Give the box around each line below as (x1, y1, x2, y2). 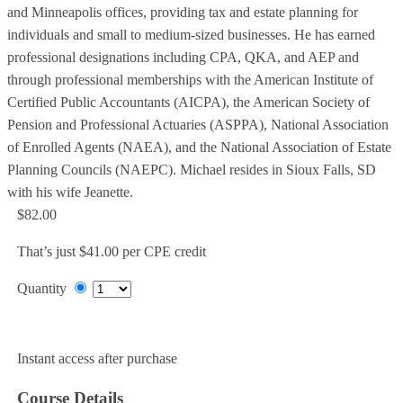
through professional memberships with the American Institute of (7, 72, 373, 88)
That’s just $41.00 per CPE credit (16, 244, 206, 260)
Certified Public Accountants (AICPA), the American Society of (7, 94, 370, 111)
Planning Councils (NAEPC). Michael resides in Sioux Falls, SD (7, 162, 376, 178)
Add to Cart (16, 321, 85, 337)
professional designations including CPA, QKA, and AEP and (7, 49, 359, 66)
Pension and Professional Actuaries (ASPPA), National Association (7, 117, 389, 133)
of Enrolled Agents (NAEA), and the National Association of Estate (7, 139, 391, 156)
